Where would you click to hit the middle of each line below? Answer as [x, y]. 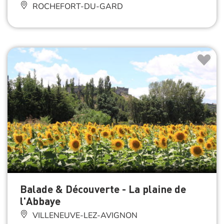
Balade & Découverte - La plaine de [103, 188]
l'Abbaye [40, 200]
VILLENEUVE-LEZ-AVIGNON [84, 215]
